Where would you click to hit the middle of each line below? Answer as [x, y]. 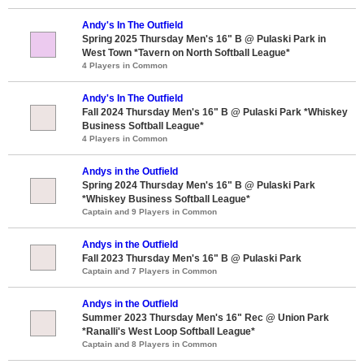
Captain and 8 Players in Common [149, 344]
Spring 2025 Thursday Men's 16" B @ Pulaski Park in [204, 39]
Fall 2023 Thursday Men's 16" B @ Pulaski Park [192, 258]
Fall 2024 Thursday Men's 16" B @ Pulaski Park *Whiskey [215, 112]
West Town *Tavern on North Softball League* [186, 52]
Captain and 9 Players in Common [149, 211]
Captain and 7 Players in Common [149, 271]
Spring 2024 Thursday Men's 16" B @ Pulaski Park [199, 185]
